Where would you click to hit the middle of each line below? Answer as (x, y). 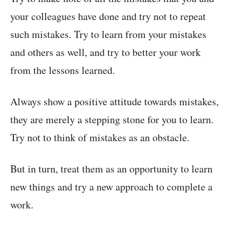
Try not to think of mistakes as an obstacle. (100, 138)
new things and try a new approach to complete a (111, 187)
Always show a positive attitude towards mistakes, (114, 102)
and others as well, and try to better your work (106, 52)
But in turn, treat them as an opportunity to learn (111, 169)
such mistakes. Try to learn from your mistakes (108, 34)
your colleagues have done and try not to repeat (108, 16)
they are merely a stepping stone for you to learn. (112, 120)
